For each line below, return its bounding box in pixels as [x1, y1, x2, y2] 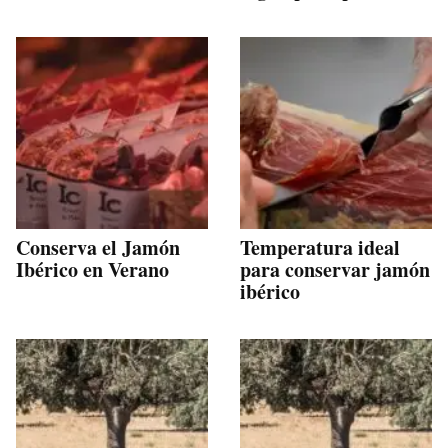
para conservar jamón [240, 254, 430, 284]
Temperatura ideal [240, 232, 400, 262]
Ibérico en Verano [16, 254, 169, 284]
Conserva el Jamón [16, 232, 180, 262]
